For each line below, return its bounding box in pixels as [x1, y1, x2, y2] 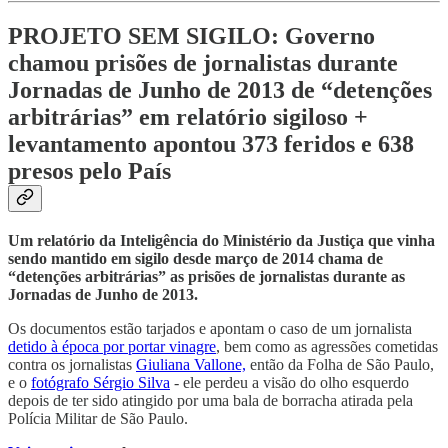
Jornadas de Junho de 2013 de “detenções [8, 77, 432, 104]
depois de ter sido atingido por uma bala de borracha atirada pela [8, 391, 413, 409]
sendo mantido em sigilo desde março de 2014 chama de [8, 249, 383, 267]
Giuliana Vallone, [136, 355, 246, 373]
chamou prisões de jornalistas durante [8, 50, 398, 77]
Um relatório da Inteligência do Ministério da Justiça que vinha [8, 231, 435, 249]
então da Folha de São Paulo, [246, 355, 434, 373]
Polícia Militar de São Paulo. [8, 409, 188, 427]
